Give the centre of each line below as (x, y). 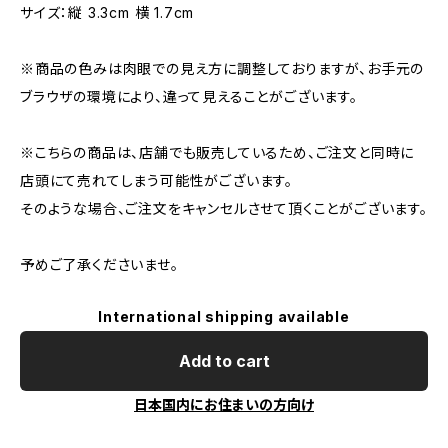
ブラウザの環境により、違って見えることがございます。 (189, 96)
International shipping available (224, 316)
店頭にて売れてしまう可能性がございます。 (156, 180)
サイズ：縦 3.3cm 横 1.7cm (107, 12)
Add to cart (224, 361)
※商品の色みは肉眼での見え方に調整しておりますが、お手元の (222, 68)
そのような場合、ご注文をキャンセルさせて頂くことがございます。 (224, 208)
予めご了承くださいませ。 (99, 264)
